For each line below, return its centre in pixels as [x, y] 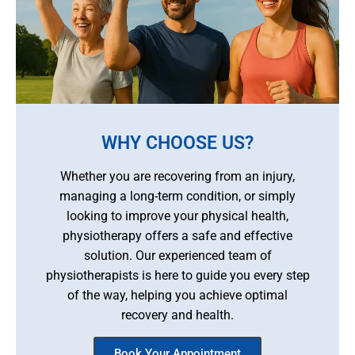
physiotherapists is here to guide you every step [177, 276]
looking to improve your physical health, [177, 216]
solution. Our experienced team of [177, 256]
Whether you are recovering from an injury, [177, 177]
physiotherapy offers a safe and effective [177, 236]
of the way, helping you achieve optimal [177, 296]
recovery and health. [177, 315]
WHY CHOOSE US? [177, 143]
